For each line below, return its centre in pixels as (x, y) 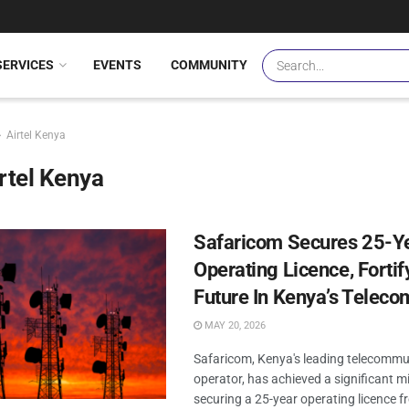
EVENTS (117, 65)
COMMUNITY (209, 65)
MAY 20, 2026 (234, 325)
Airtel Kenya (36, 135)
